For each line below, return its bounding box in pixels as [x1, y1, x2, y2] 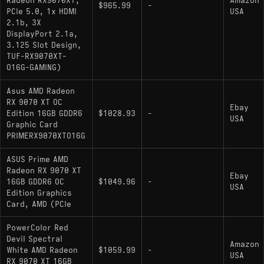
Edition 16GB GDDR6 [6, 108, 82, 118]
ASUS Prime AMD [6, 154, 68, 164]
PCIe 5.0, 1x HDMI [6, 6, 77, 16]
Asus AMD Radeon [6, 86, 75, 96]
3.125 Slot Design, [6, 40, 81, 50]
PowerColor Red [6, 223, 68, 233]
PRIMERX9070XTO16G [6, 131, 85, 141]
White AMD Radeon [6, 245, 78, 255]
